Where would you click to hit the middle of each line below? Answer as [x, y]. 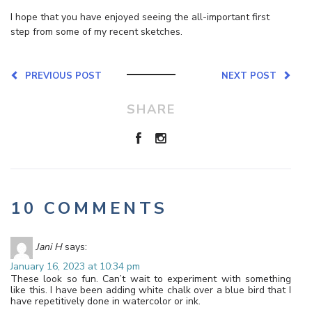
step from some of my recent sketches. [96, 31]
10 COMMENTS [89, 208]
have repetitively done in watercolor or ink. [106, 301]
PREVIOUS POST [61, 76]
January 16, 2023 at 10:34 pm [75, 266]
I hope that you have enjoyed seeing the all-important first [140, 17]
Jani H [49, 247]
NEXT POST [252, 76]
